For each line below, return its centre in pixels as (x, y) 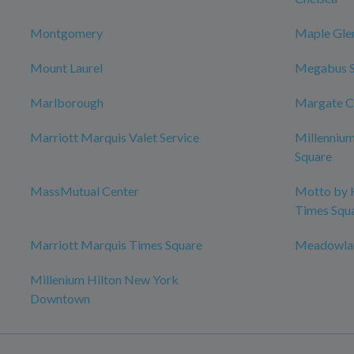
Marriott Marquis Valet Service (115, 137)
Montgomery (66, 33)
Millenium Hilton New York (104, 279)
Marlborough (67, 102)
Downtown (60, 298)
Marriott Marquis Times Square (116, 245)
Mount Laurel (66, 68)
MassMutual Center (85, 191)
